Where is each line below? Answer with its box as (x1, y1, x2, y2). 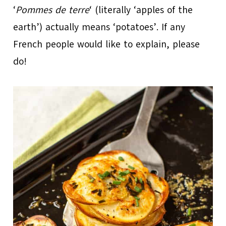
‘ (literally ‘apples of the (89, 3, 193, 17)
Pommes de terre (16, 3, 90, 17)
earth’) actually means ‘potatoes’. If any (13, 20, 186, 34)
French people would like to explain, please (13, 37, 200, 51)
